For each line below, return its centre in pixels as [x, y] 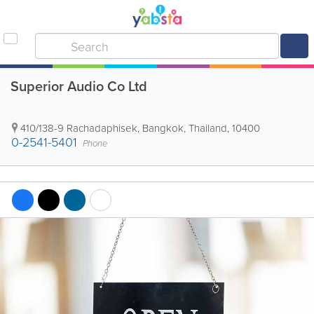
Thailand [208, 128]
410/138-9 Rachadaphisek [79, 128]
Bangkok [163, 128]
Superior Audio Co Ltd [79, 86]
